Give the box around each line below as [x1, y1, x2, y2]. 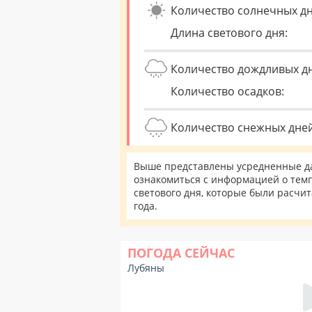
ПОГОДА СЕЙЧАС [127, 244, 235, 261]
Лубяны [127, 261, 164, 274]
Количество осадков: [171, 84, 284, 99]
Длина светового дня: [171, 25, 288, 40]
